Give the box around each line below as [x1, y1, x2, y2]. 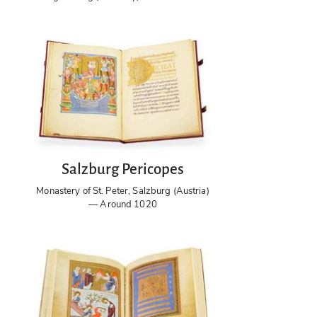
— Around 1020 [88, 197, 157, 211]
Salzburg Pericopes [62, 161, 184, 178]
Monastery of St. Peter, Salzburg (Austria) [36, 184, 209, 197]
